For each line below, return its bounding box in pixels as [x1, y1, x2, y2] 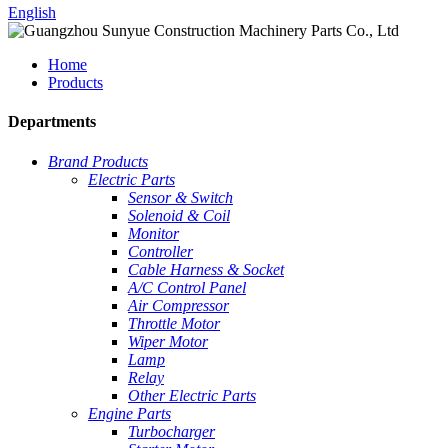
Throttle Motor [128, 314, 220, 332]
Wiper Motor [128, 332, 208, 350]
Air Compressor [128, 296, 229, 314]
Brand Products [48, 152, 148, 170]
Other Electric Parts [128, 386, 256, 404]
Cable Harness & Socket [128, 260, 284, 278]
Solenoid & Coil [128, 206, 230, 224]
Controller [128, 242, 193, 260]
